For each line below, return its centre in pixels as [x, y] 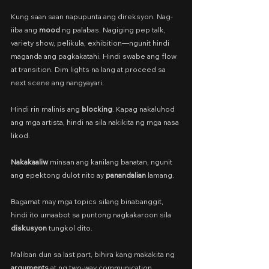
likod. [20, 135]
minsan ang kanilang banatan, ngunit [111, 162]
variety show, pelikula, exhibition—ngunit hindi [91, 43]
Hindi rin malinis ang [46, 109]
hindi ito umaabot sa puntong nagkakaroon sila [92, 215]
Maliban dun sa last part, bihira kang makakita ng [94, 254]
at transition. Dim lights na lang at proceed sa [89, 69]
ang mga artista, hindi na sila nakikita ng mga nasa [96, 122]
